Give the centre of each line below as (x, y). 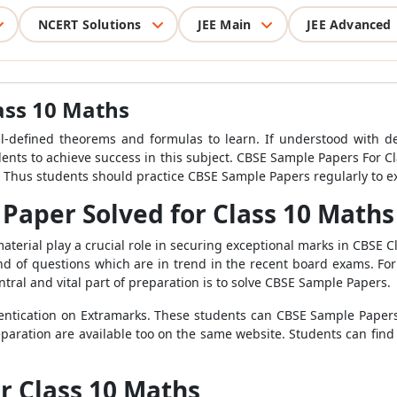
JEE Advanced (349, 24)
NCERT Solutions (90, 24)
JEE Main (224, 24)
